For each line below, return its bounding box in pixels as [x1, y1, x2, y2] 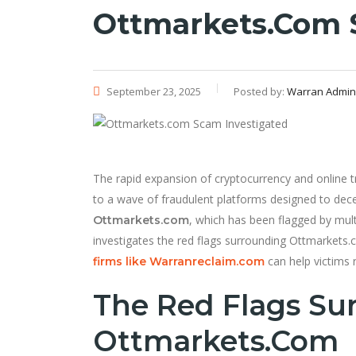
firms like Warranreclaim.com [93, 253, 265, 269]
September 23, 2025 [104, 83, 201, 99]
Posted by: [234, 83, 287, 99]
